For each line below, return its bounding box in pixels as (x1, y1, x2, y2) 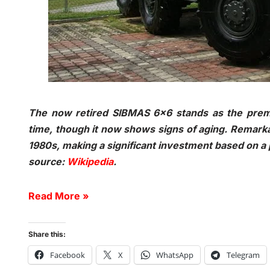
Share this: (28, 230, 66, 239)
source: (28, 155, 67, 168)
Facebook (50, 250, 85, 260)
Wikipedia (67, 155, 113, 168)
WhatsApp (156, 250, 193, 260)
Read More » (28, 190, 89, 202)
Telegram (227, 250, 260, 260)
